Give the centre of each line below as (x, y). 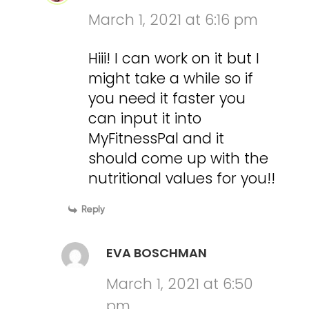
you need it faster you (167, 99)
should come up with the (179, 159)
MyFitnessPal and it (157, 139)
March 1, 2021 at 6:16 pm (173, 20)
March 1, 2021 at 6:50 (180, 284)
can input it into (145, 119)
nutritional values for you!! (182, 179)
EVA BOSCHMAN (157, 253)
